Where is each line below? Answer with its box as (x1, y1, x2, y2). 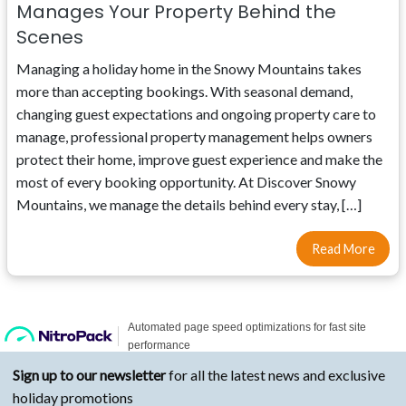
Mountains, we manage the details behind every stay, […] (16, 196, 362, 214)
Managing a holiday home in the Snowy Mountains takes (16, 60, 362, 78)
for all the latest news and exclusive (169, 365, 385, 383)
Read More (311, 241, 375, 257)
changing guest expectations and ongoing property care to (16, 105, 376, 123)
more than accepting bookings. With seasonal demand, (16, 82, 353, 101)
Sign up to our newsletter (13, 365, 169, 383)
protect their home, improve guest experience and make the (16, 150, 382, 169)
